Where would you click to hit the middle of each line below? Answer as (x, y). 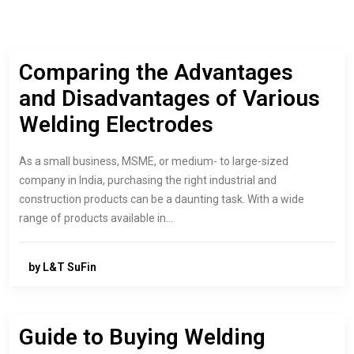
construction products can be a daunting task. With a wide (162, 199)
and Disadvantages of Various (169, 98)
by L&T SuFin (62, 267)
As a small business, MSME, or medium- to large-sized (154, 161)
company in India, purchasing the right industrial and (148, 180)
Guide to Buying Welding (142, 337)
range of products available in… (96, 218)
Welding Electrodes (116, 124)
